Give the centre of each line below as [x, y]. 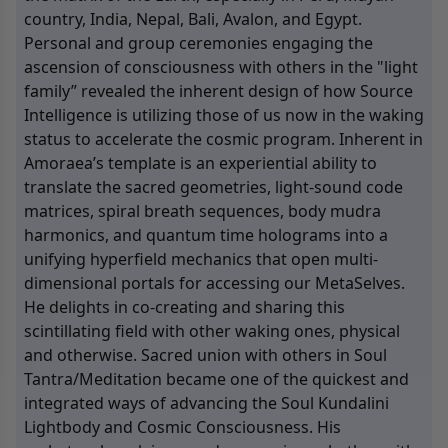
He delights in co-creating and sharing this [184, 307]
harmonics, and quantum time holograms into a [206, 235]
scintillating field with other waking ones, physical [212, 331]
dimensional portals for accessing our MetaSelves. [214, 283]
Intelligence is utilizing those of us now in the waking [224, 115]
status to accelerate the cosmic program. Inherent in [223, 139]
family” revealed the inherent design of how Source [218, 91]
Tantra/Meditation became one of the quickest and [216, 379]
